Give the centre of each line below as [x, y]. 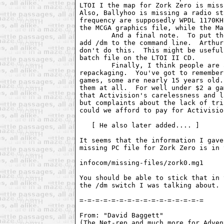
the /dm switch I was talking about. [150, 185]
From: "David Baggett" [126, 215]
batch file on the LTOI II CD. [138, 57]
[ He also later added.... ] [140, 125]
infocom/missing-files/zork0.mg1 [142, 162]
